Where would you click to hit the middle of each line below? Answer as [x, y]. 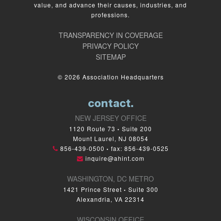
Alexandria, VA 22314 [110, 199]
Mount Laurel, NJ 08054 [110, 138]
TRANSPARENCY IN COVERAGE [110, 35]
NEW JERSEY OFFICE [110, 118]
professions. [110, 15]
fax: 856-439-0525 [140, 148]
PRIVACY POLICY [110, 46]
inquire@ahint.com [115, 158]
